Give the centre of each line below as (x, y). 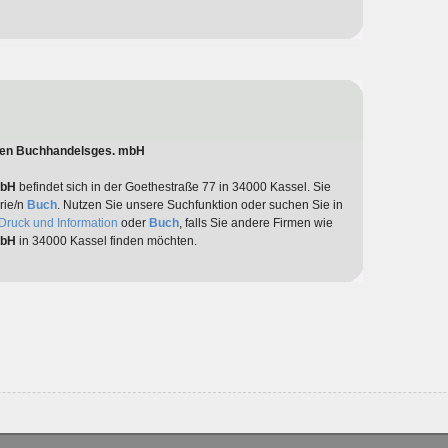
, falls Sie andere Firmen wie (255, 223)
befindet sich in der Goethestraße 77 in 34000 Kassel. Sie (173, 187)
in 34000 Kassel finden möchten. (106, 241)
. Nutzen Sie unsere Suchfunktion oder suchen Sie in (199, 205)
